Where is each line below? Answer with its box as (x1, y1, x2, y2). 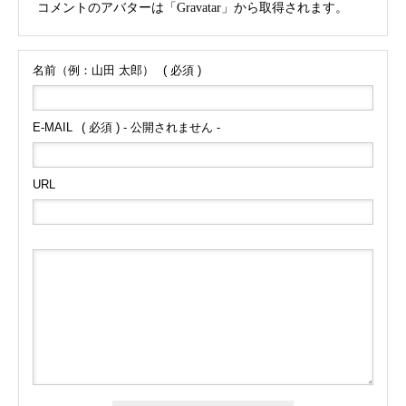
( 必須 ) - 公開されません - (82, 121, 220, 134)
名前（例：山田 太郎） (33, 63, 154, 77)
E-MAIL (33, 121, 72, 134)
